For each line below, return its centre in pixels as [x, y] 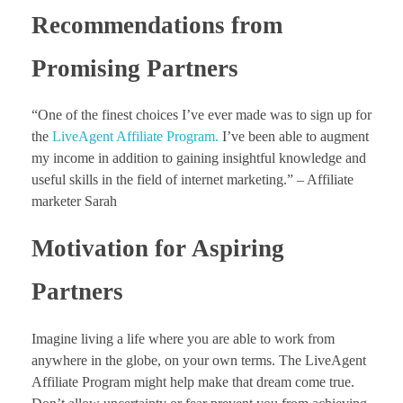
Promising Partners [135, 69]
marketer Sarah [74, 201]
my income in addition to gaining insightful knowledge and [199, 158]
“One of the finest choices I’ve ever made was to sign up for [201, 115]
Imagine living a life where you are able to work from [183, 338]
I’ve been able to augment [294, 137]
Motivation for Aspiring [158, 249]
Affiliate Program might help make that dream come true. [193, 381]
